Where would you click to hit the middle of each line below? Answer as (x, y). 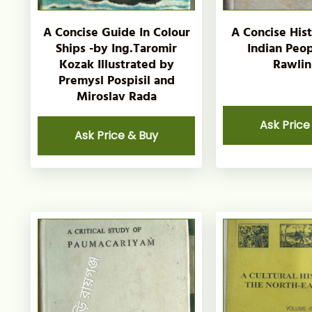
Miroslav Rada (116, 97)
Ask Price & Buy (117, 136)
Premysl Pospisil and (116, 81)
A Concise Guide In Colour (116, 33)
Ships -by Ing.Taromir (117, 49)
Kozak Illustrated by (116, 65)
